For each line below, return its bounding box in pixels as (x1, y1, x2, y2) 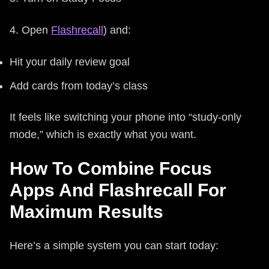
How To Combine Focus (10, 158, 212, 178)
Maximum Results (10, 201, 163, 222)
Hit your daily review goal (10, 55, 130, 68)
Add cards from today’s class (10, 79, 148, 92)
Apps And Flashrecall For (10, 180, 226, 200)
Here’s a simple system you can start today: (10, 239, 219, 252)
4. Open (10, 23, 51, 36)
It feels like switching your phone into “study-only (10, 110, 241, 123)
